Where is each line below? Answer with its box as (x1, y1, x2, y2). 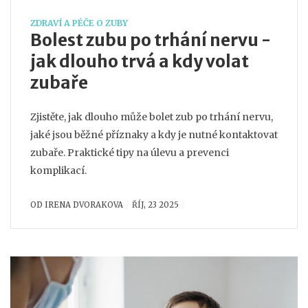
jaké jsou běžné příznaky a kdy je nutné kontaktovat (30, 129, 278, 141)
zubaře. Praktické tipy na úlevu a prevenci (30, 146, 229, 159)
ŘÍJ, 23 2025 (131, 199, 179, 210)
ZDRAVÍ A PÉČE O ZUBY (30, 18, 128, 28)
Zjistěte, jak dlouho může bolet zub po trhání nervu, (30, 111, 273, 123)
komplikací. (30, 164, 87, 177)
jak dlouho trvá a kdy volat (30, 51, 249, 72)
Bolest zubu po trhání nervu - (30, 30, 271, 51)
